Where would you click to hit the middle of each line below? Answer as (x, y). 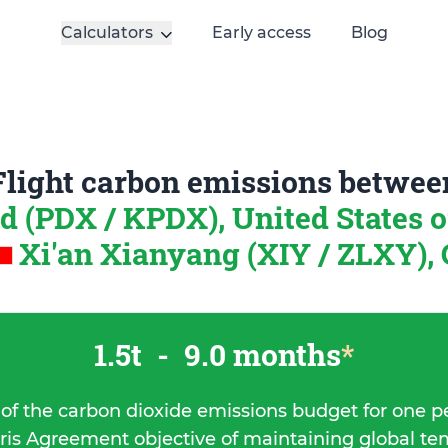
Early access (261, 32)
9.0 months (259, 354)
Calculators (106, 32)
